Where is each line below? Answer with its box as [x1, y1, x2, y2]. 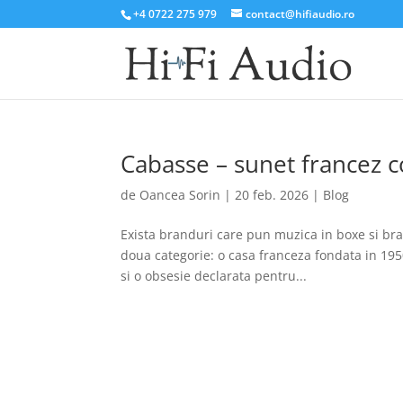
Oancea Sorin [139, 186, 221, 203]
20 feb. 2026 [235, 186, 309, 203]
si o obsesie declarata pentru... [121, 267, 308, 284]
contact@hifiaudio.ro [246, 6, 355, 22]
